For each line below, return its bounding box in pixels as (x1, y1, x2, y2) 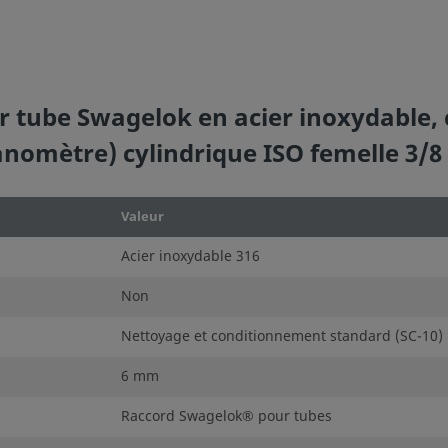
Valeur (121, 206, 164, 226)
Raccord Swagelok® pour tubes (121, 405, 332, 427)
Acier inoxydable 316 (121, 245, 260, 267)
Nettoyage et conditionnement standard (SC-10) (121, 325, 443, 347)
